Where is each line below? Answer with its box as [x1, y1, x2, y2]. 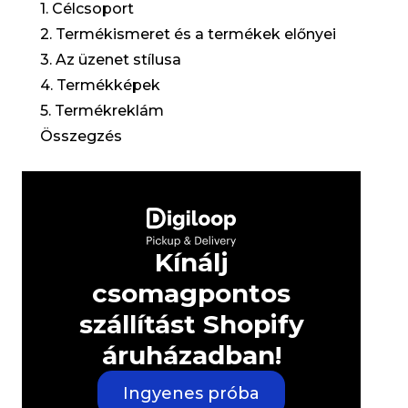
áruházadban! [101, 340, 281, 372]
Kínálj [155, 247, 228, 279]
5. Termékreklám [40, 102, 164, 120]
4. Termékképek [40, 76, 160, 95]
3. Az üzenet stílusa [40, 51, 181, 69]
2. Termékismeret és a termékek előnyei [40, 25, 336, 44]
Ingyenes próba [123, 383, 260, 404]
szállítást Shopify [78, 309, 304, 341]
